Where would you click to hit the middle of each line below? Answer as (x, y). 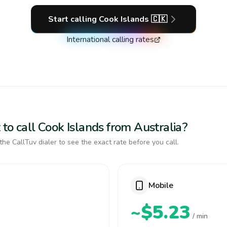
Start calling (73, 19)
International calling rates (110, 40)
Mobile (161, 185)
